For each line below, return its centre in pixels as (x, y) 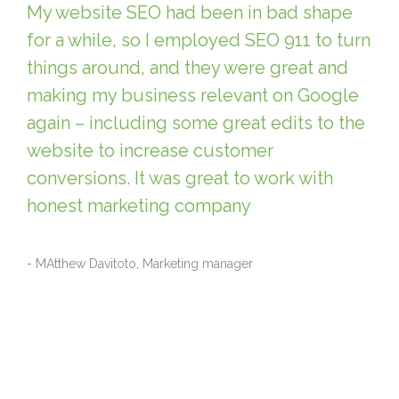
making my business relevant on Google (193, 95)
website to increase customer (150, 150)
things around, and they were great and (187, 67)
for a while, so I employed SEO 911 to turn (199, 40)
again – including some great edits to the (196, 122)
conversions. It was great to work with (180, 178)
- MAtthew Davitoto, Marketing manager (140, 263)
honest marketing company (139, 205)
